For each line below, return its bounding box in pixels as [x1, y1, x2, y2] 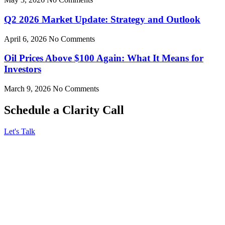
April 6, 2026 [4, 34, 49, 43]
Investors [4, 64, 41, 75]
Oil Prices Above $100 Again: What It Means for [4, 53, 203, 64]
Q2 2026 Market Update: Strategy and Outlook [4, 14, 200, 25]
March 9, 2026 [4, 84, 53, 93]
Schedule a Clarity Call [4, 103, 124, 117]
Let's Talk [4, 127, 35, 136]
